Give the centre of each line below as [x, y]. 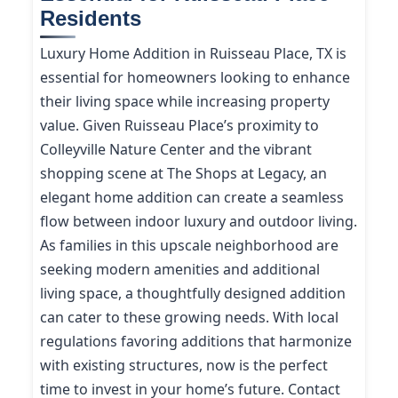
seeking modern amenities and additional [180, 269]
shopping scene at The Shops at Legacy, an [183, 173]
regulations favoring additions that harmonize [196, 341]
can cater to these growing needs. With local [189, 317]
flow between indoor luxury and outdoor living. [199, 221]
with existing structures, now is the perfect [184, 365]
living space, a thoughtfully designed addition [193, 293]
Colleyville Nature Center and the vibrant [176, 149]
